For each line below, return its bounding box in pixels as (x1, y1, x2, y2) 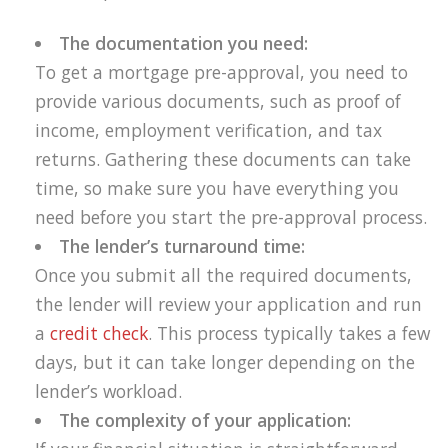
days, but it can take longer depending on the (35, 350, 415, 375)
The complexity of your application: (59, 408, 352, 433)
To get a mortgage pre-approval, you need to (35, 60, 408, 85)
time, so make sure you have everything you (35, 176, 399, 201)
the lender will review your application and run (35, 292, 422, 317)
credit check (50, 321, 148, 346)
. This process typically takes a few (148, 321, 430, 346)
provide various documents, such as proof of (35, 89, 401, 114)
